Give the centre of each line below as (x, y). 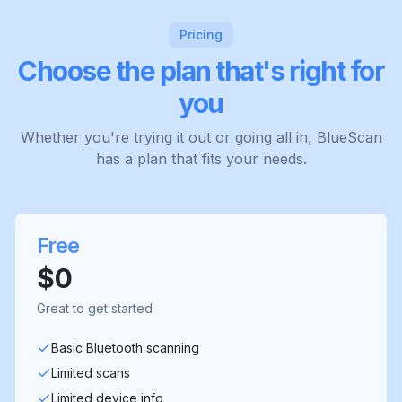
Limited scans (91, 373)
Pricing (201, 35)
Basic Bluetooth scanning (125, 348)
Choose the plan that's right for (201, 71)
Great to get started (95, 309)
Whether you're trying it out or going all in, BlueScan (201, 138)
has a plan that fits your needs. (201, 159)
